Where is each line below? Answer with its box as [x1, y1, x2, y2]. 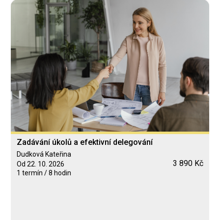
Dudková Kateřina [16, 150, 71, 159]
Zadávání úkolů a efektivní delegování [16, 137, 153, 147]
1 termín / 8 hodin [16, 169, 71, 177]
